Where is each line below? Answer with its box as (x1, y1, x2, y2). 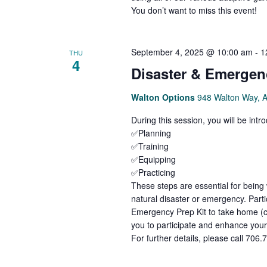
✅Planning (131, 127, 171, 139)
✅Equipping (131, 153, 176, 165)
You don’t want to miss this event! (131, 4, 257, 16)
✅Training (131, 140, 169, 152)
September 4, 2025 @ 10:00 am (131, 46, 253, 58)
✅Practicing (131, 166, 175, 178)
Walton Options (131, 91, 197, 103)
